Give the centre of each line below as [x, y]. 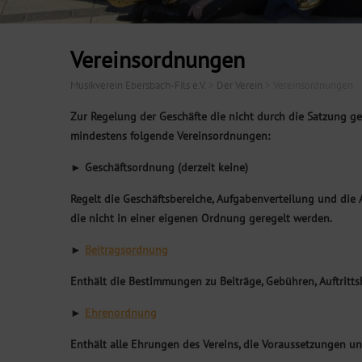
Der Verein [240, 85]
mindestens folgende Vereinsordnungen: [170, 135]
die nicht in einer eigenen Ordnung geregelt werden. [201, 218]
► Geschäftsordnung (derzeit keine [158, 167]
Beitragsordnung [126, 249]
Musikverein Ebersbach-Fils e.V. [138, 85]
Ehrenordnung [121, 312]
